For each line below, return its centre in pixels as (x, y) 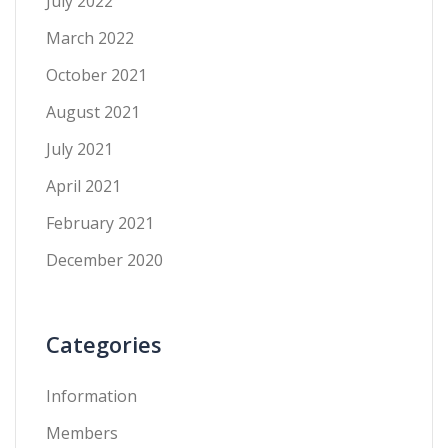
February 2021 (100, 223)
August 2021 (93, 112)
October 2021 (96, 75)
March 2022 (90, 38)
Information (91, 396)
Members (82, 433)
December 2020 (104, 260)
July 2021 (79, 149)
